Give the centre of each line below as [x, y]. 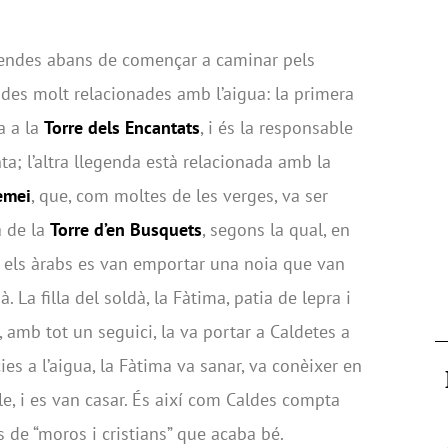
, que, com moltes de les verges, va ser [179, 196]
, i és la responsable [276, 128]
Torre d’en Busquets [126, 230]
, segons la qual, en [276, 230]
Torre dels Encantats [122, 128]
